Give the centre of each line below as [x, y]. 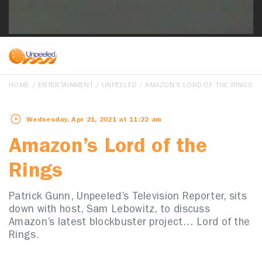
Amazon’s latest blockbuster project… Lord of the [130, 224]
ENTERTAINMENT [66, 86]
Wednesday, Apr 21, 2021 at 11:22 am [94, 121]
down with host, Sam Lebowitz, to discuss [109, 211]
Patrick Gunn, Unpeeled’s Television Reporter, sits [128, 198]
